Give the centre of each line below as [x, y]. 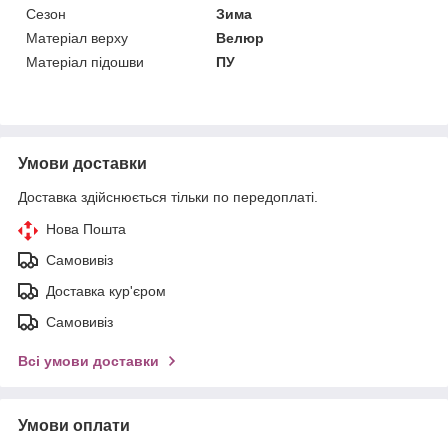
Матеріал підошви [85, 61]
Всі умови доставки [88, 360]
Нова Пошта [86, 228]
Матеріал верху [77, 37]
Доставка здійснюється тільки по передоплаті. [168, 196]
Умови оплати [74, 425]
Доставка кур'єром [106, 290]
